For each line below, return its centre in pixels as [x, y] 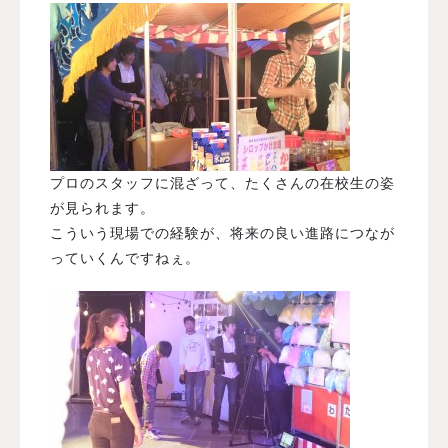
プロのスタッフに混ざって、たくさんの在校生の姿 [222, 182]
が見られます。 [102, 207]
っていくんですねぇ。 [125, 257]
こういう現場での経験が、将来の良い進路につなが [222, 232]
